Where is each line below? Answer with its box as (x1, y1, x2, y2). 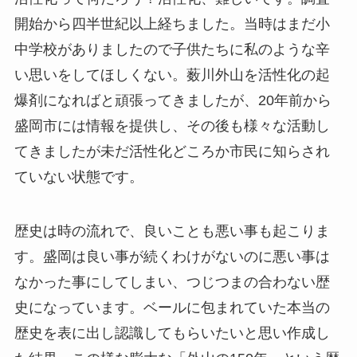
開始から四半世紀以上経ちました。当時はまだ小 (14, 16, 330, 33)
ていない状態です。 (14, 169, 143, 186)
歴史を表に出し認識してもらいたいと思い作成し (14, 325, 330, 342)
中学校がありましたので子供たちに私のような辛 (14, 41, 330, 58)
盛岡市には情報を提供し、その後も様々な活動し (14, 118, 330, 135)
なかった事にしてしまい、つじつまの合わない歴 (14, 274, 330, 291)
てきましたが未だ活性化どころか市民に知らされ (14, 143, 330, 160)
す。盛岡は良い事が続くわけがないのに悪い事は (14, 249, 330, 265)
